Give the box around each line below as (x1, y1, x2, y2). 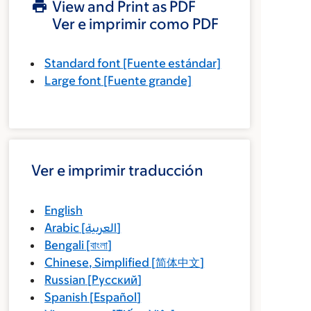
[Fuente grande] (101, 74, 192, 87)
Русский (92, 273, 138, 287)
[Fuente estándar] (121, 56, 221, 70)
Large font (44, 74, 102, 87)
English (44, 203, 83, 217)
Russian (44, 273, 86, 287)
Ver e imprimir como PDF (52, 15, 219, 33)
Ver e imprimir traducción (31, 162, 204, 179)
